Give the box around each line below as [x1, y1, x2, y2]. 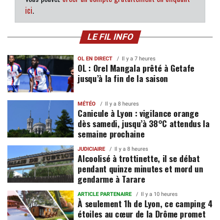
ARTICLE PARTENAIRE [78, 191, 132, 198]
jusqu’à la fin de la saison [78, 72, 168, 85]
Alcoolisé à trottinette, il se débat [78, 152, 200, 165]
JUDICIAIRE [78, 146, 106, 153]
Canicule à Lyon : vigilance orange [78, 107, 199, 120]
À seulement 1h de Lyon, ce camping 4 [78, 197, 213, 210]
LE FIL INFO [85, 32, 135, 42]
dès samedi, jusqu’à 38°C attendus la [78, 117, 210, 130]
